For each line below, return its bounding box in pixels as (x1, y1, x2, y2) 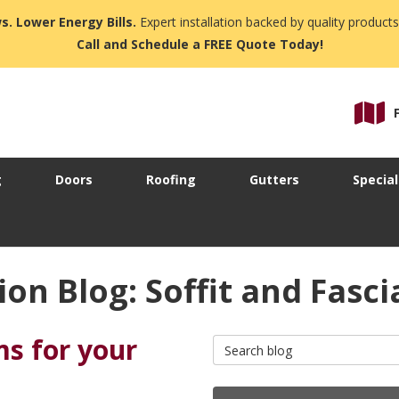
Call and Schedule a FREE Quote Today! (76, 36, 323, 53)
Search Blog (212, 334, 288, 352)
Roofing (146, 171, 196, 189)
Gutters (249, 171, 299, 189)
